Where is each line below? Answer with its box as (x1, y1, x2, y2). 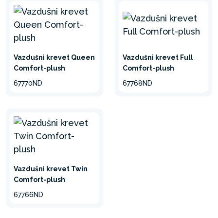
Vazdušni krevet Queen (14, 54, 95, 61)
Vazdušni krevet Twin (14, 165, 88, 173)
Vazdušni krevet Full (123, 54, 193, 61)
